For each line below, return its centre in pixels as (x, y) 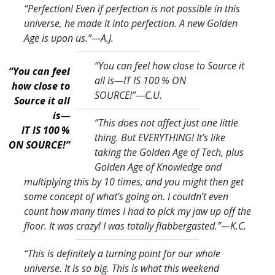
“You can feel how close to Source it (169, 65)
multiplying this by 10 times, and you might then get (134, 181)
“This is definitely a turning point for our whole (122, 253)
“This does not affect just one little (166, 122)
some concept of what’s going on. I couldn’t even (126, 196)
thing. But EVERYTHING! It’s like (160, 137)
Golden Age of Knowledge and (158, 167)
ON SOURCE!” (39, 145)
